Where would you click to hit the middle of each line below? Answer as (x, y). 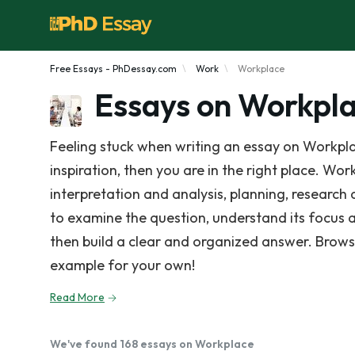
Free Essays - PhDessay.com (113, 69)
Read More (77, 297)
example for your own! (122, 265)
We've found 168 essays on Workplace (152, 344)
